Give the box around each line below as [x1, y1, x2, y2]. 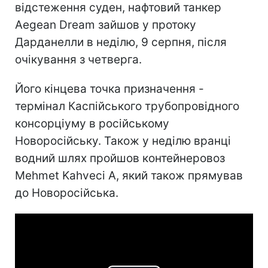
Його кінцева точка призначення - [15, 81, 204, 96]
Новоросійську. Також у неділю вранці [15, 133, 231, 148]
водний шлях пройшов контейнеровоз [15, 151, 225, 165]
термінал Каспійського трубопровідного [15, 99, 239, 113]
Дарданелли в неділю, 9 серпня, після [15, 35, 227, 49]
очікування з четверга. [15, 52, 142, 66]
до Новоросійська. [15, 185, 118, 200]
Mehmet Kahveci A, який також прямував [15, 168, 243, 182]
